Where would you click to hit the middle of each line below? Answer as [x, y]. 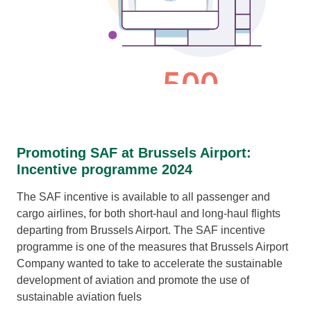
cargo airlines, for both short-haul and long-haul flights [149, 213]
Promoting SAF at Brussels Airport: [134, 153]
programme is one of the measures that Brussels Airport [152, 247]
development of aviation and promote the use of [133, 280]
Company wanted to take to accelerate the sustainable [150, 263]
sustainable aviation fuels [79, 297]
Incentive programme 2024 [109, 169]
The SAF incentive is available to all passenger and [143, 197]
